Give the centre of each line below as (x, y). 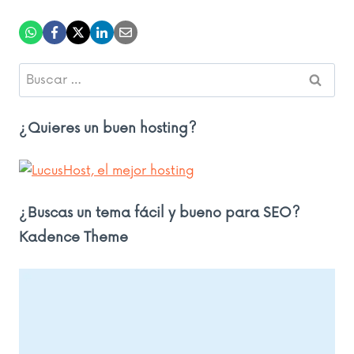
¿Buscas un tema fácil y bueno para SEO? (160, 213)
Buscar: (41, 74)
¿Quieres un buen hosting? (108, 128)
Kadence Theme (73, 237)
